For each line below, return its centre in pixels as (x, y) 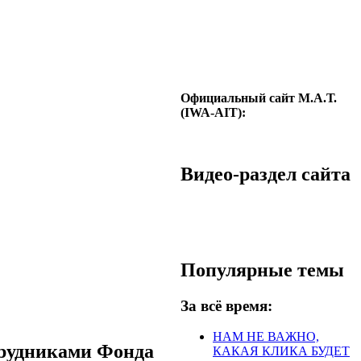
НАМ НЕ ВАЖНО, (266, 337)
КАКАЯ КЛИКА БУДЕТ (281, 351)
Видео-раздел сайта (266, 174)
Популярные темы (262, 270)
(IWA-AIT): (213, 112)
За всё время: (226, 305)
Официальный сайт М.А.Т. (259, 98)
